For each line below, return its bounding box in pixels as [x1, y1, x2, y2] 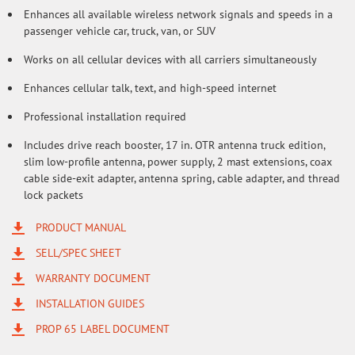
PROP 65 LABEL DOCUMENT [36, 321, 170, 336]
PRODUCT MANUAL [36, 219, 126, 235]
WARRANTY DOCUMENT [36, 270, 151, 285]
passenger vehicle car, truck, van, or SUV [24, 24, 216, 38]
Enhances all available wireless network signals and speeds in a [24, 7, 333, 21]
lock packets [24, 188, 83, 202]
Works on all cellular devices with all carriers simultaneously [24, 52, 317, 67]
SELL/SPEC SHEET [36, 245, 121, 260]
